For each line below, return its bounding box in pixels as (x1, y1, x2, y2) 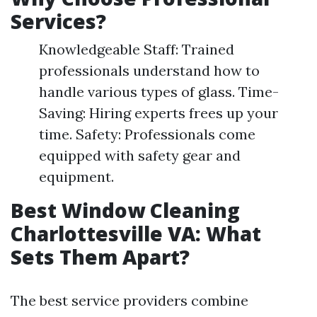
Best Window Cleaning (11, 197, 240, 224)
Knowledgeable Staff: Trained (39, 40, 234, 58)
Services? (11, 8, 106, 35)
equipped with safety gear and (39, 146, 241, 164)
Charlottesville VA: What (11, 220, 261, 247)
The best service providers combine (11, 292, 248, 309)
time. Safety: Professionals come (39, 125, 255, 143)
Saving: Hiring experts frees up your (39, 104, 278, 122)
